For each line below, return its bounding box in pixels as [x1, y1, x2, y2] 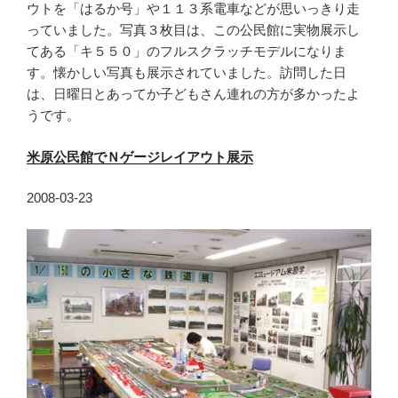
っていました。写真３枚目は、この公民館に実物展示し [27, 22, 360, 38]
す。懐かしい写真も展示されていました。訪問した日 [27, 65, 346, 81]
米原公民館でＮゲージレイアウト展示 [27, 148, 253, 164]
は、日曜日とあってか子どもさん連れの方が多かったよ [27, 86, 360, 102]
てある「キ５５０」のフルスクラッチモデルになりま [27, 44, 346, 60]
